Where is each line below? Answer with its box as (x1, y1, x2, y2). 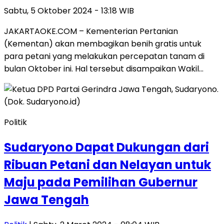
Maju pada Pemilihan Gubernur (4, 174, 197, 191)
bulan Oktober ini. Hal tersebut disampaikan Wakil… (4, 63, 203, 75)
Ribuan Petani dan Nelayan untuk (4, 156, 211, 173)
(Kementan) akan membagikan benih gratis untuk (4, 38, 201, 50)
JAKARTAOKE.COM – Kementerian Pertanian (4, 25, 178, 37)
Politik (4, 116, 27, 128)
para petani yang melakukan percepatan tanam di (4, 50, 204, 62)
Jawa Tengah (4, 191, 89, 208)
